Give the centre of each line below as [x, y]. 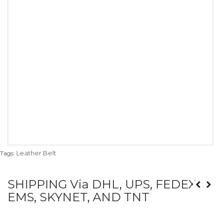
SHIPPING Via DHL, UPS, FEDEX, [103, 184]
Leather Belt [36, 153]
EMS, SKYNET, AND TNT [78, 197]
